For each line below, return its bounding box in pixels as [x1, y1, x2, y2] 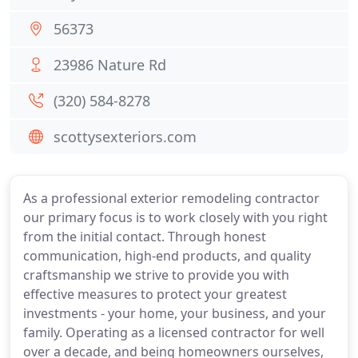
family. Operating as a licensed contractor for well [23, 324, 324, 341]
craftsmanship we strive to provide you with [23, 266, 289, 284]
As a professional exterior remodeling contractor [23, 189, 320, 207]
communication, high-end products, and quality [23, 247, 311, 265]
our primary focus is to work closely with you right [23, 209, 328, 226]
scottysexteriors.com [54, 127, 197, 146]
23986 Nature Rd [54, 55, 166, 74]
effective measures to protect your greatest [23, 285, 287, 303]
